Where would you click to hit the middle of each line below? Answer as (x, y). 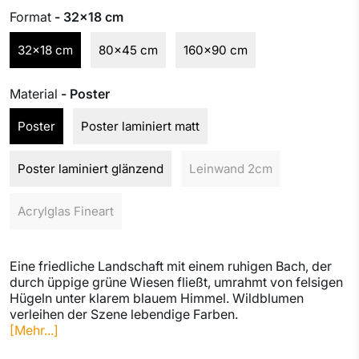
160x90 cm (216, 50)
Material (35, 93)
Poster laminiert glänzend (91, 169)
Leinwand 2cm (231, 169)
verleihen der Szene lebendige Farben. (124, 315)
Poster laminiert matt (140, 127)
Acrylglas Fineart (66, 212)
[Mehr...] (34, 331)
